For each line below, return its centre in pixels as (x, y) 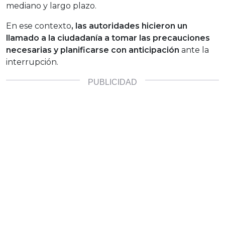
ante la (194, 50)
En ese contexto (39, 26)
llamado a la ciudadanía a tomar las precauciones (108, 38)
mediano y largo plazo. (51, 6)
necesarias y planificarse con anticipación (93, 50)
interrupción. (32, 62)
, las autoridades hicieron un (129, 26)
